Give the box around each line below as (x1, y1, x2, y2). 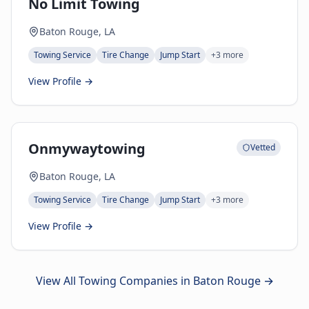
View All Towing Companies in (35, 273, 193, 288)
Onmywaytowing (28, 139, 146, 158)
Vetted (250, 141, 275, 153)
